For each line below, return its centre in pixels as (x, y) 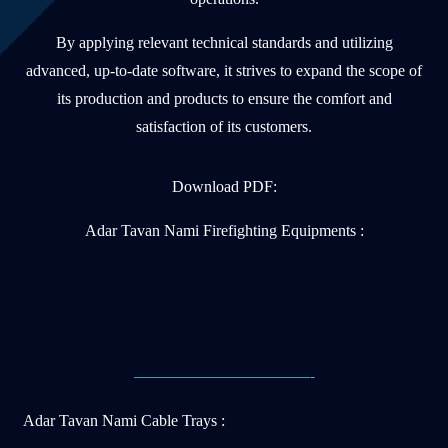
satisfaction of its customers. (224, 127)
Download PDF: (224, 187)
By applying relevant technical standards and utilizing (224, 43)
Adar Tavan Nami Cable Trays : (124, 421)
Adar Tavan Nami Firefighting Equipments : (224, 231)
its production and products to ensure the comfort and (224, 99)
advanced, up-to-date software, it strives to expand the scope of (224, 71)
